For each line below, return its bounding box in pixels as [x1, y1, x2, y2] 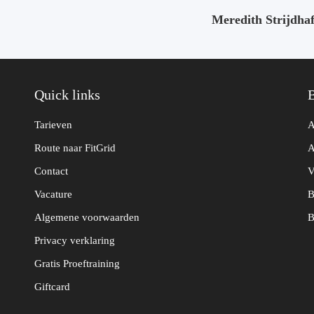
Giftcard [34, 281, 70, 292]
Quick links [34, 87, 100, 102]
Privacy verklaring [34, 235, 115, 246]
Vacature [34, 189, 72, 200]
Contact [34, 165, 68, 177]
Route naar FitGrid [34, 142, 116, 153]
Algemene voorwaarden [34, 212, 139, 223]
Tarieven [34, 119, 72, 130]
